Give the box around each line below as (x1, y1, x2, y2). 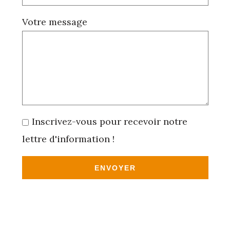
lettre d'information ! (22, 133, 114, 145)
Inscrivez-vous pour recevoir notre (31, 116, 187, 128)
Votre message (22, 16, 87, 28)
